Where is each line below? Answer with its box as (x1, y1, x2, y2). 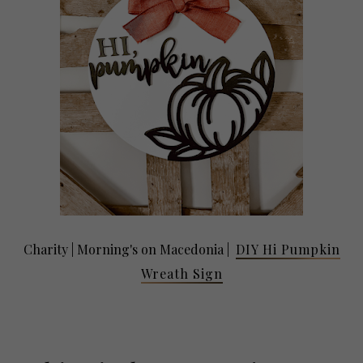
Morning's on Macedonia (76, 240, 227, 258)
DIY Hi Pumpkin (235, 240, 340, 258)
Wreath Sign (140, 264, 223, 282)
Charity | (23, 240, 77, 258)
